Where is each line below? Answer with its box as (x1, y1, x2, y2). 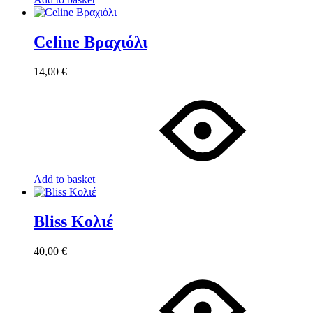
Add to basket (34, 173, 95, 185)
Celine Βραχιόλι (34, 33, 147, 52)
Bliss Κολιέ (34, 212, 113, 231)
